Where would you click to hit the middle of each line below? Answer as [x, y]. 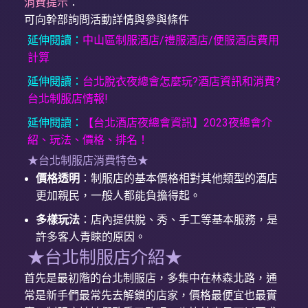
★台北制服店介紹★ [105, 258]
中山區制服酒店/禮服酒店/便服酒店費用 [181, 41]
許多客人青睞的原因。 [91, 237]
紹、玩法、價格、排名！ [88, 140]
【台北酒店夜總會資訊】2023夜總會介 [178, 123]
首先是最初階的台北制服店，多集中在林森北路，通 [151, 278]
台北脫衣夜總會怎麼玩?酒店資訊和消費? [182, 82]
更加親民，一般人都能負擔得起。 [119, 196]
